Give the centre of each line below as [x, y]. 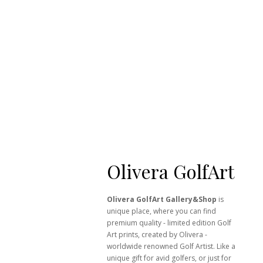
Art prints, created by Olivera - [157, 235]
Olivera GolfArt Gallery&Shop [162, 200]
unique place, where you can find [161, 211]
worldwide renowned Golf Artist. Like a [171, 247]
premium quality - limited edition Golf [169, 223]
